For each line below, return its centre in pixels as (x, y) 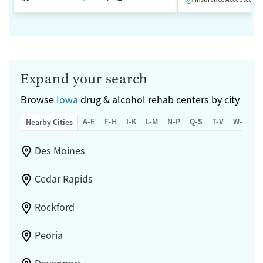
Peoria (48, 236)
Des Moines (60, 151)
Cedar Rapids (63, 179)
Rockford (54, 208)
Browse (38, 100)
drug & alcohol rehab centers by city (159, 100)
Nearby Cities (49, 122)
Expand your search (84, 79)
